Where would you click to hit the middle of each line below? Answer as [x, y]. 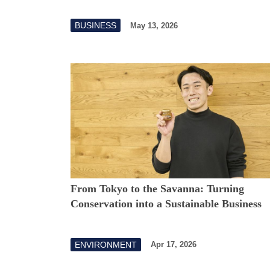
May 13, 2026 [154, 25]
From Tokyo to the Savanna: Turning [157, 188]
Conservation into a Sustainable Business [166, 203]
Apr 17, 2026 [174, 245]
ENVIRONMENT [106, 244]
